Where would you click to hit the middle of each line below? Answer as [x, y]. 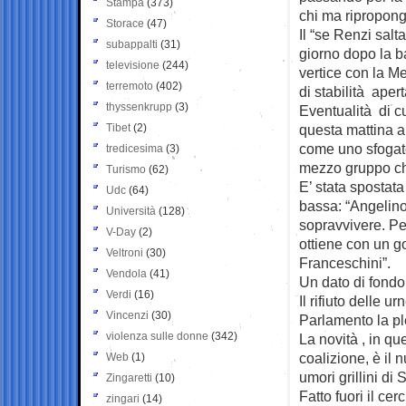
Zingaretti [129, 377]
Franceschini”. [345, 262]
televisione [133, 65]
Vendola [126, 273]
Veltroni [125, 252]
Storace [125, 23]
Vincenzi [127, 315]
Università [131, 211]
